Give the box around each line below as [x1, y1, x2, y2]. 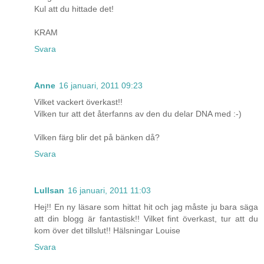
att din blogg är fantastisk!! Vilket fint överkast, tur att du [34, 214, 258, 224]
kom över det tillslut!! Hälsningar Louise [34, 226, 180, 236]
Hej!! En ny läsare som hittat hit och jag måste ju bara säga [34, 202, 258, 212]
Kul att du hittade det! [34, 4, 114, 14]
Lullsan [34, 186, 64, 196]
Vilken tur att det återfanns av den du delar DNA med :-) [34, 109, 242, 119]
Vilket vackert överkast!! [34, 97, 123, 107]
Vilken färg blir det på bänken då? [34, 133, 160, 143]
